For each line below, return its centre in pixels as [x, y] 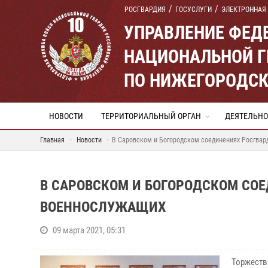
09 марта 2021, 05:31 [89, 230]
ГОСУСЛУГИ [194, 10]
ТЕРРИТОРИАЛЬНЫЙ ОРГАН [151, 116]
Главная [52, 140]
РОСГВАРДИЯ [145, 10]
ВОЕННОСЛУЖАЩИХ [103, 207]
